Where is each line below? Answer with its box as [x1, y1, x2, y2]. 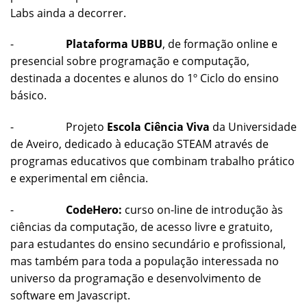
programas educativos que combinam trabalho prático [10, 153, 295, 169]
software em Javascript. [10, 287, 130, 303]
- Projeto [10, 119, 107, 135]
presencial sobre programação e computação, [10, 53, 249, 69]
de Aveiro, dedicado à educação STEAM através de [10, 136, 269, 152]
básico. [10, 88, 47, 103]
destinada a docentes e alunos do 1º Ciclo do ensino [10, 71, 279, 86]
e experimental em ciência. [10, 171, 148, 186]
